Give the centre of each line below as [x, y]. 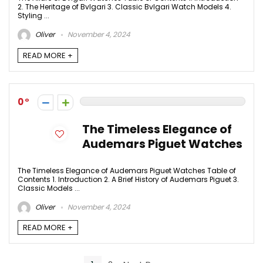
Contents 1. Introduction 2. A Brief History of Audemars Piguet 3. [128, 179]
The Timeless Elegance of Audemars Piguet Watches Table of [127, 170]
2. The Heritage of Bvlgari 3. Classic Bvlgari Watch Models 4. [124, 7]
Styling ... [33, 16]
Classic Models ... [49, 188]
